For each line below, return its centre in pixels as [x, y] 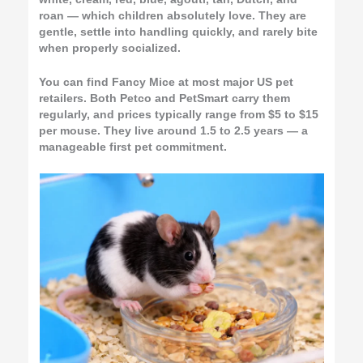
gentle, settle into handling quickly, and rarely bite [179, 32]
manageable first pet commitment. [133, 147]
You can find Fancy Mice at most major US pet [167, 82]
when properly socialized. [110, 48]
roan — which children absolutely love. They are [173, 15]
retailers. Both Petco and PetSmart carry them [165, 98]
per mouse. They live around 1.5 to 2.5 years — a [174, 130]
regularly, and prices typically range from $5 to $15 [179, 114]
